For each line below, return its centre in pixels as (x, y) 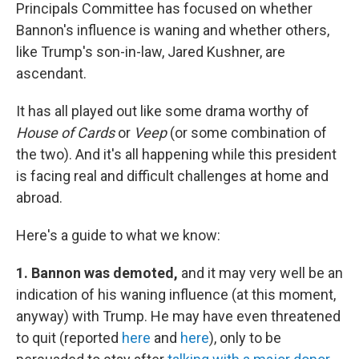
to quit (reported (69, 338)
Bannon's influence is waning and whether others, (173, 30)
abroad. (39, 198)
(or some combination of (247, 133)
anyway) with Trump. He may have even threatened (178, 317)
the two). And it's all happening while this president (176, 155)
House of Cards (65, 133)
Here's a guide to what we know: (118, 236)
